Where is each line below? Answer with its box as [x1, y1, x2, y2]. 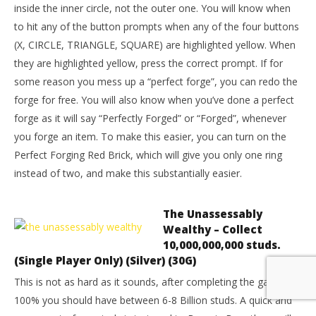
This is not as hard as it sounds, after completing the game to [14, 275, 296, 288]
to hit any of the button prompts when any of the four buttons [14, 20, 299, 33]
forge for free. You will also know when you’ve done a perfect [14, 93, 294, 107]
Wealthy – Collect [163, 222, 262, 236]
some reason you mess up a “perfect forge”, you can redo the [14, 75, 298, 88]
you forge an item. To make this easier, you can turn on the [14, 130, 286, 143]
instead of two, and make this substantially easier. [14, 166, 242, 180]
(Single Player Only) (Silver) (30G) [14, 253, 196, 267]
